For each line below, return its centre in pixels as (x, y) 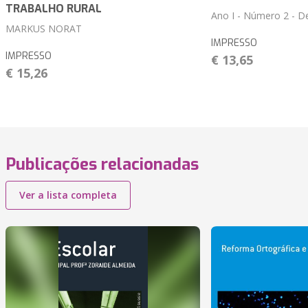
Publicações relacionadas (102, 165)
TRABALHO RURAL (54, 9)
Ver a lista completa (68, 195)
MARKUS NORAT (44, 29)
